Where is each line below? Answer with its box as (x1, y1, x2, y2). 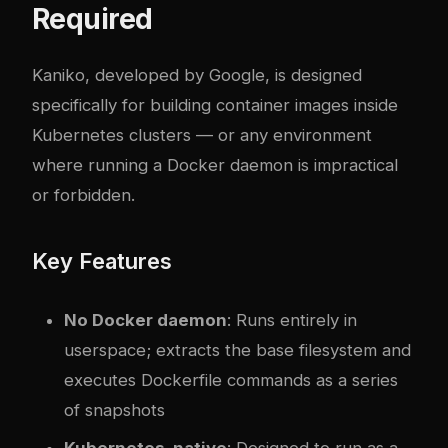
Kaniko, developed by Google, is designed (32, 64, 362, 85)
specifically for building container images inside (32, 94, 398, 115)
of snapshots (64, 399, 165, 420)
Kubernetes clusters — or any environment (32, 124, 372, 145)
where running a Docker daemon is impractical (32, 154, 398, 175)
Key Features (32, 247, 172, 274)
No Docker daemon (64, 309, 227, 330)
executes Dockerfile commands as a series (64, 369, 398, 390)
